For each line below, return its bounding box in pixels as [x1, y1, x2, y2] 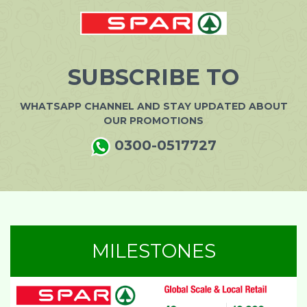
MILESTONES [91, 239, 216, 262]
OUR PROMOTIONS [103, 114, 204, 127]
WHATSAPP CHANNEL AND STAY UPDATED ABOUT [19, 100, 288, 113]
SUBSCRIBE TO [68, 64, 239, 91]
